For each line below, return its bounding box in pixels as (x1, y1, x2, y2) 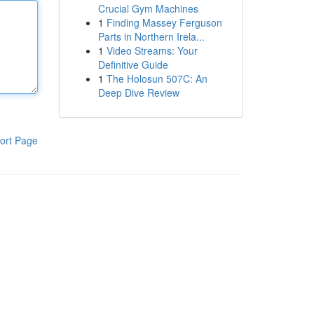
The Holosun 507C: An (106, 71, 207, 86)
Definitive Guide (97, 57, 168, 71)
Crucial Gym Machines (97, 1, 198, 15)
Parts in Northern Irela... (97, 29, 205, 43)
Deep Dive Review (97, 86, 179, 100)
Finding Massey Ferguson (106, 15, 222, 29)
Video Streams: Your (106, 43, 198, 57)
